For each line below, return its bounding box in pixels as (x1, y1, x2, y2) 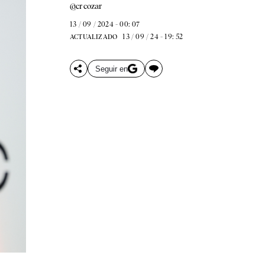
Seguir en (95, 64, 128, 73)
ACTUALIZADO (69, 33, 118, 41)
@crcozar (69, 1, 103, 11)
